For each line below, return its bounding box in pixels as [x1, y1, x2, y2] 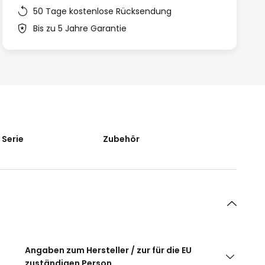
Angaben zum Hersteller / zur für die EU [25, 244, 192, 256]
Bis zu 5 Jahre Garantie [33, 22, 127, 34]
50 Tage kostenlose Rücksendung [33, 5, 172, 17]
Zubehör [102, 133, 140, 145]
